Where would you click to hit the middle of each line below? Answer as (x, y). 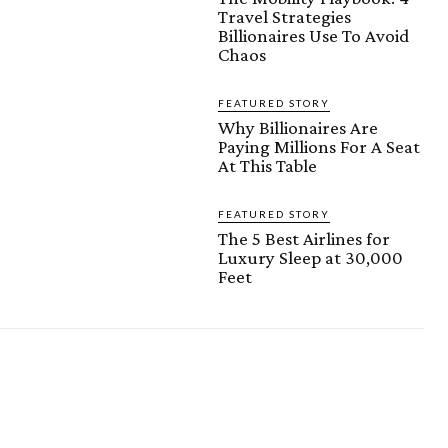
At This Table (267, 166)
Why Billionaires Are (298, 128)
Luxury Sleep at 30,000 (310, 258)
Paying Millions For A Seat (319, 147)
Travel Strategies (284, 17)
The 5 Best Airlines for (304, 239)
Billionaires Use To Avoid (313, 36)
